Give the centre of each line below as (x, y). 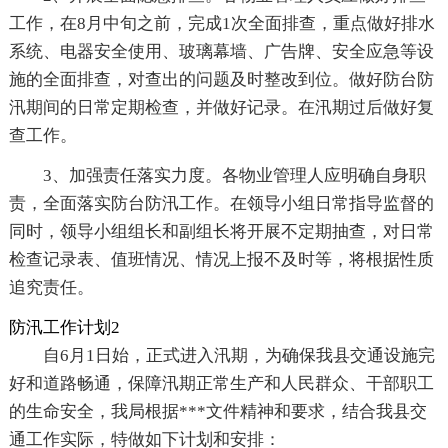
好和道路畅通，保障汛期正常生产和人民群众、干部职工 (221, 384)
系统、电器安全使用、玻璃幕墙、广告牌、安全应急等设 (221, 52)
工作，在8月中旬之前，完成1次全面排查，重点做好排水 (221, 24)
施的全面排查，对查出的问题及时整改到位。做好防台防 (221, 80)
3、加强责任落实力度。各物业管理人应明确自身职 (234, 176)
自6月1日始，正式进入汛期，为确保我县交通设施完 (238, 356)
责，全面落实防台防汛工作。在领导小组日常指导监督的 (221, 204)
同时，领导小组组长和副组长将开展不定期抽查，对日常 (221, 232)
